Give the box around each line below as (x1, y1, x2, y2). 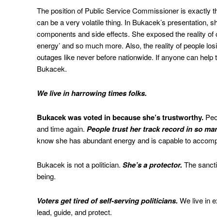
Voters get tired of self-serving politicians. (37, 195, 178, 206)
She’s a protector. (123, 159, 184, 170)
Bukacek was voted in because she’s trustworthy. (37, 112, 203, 123)
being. (37, 171, 56, 182)
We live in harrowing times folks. (37, 88, 147, 99)
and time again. (37, 124, 87, 134)
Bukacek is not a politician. (37, 159, 123, 170)
